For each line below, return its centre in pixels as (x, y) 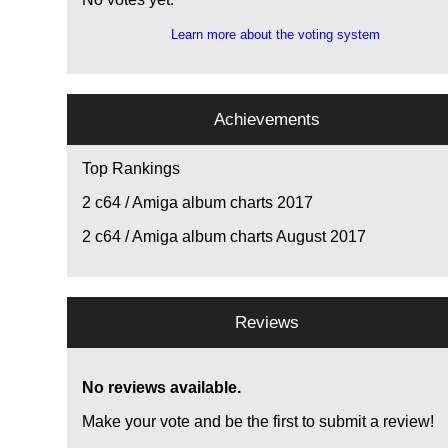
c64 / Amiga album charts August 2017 (229, 237)
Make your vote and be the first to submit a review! (258, 422)
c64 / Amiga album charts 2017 (202, 203)
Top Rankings (131, 169)
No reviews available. (162, 388)
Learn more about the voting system (275, 35)
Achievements (267, 119)
